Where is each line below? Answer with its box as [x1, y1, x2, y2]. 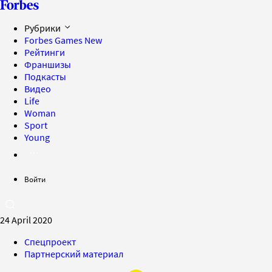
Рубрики [24, 22, 63, 34]
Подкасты [24, 70, 66, 83]
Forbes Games [24, 34, 84, 46]
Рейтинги [24, 46, 65, 58]
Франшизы [24, 58, 71, 70]
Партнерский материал [24, 248, 124, 260]
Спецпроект [24, 236, 76, 248]
